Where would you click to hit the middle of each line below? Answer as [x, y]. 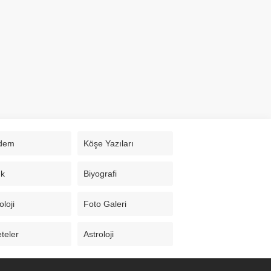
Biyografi [100, 173]
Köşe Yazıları [108, 143]
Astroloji [98, 234]
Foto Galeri [105, 204]
